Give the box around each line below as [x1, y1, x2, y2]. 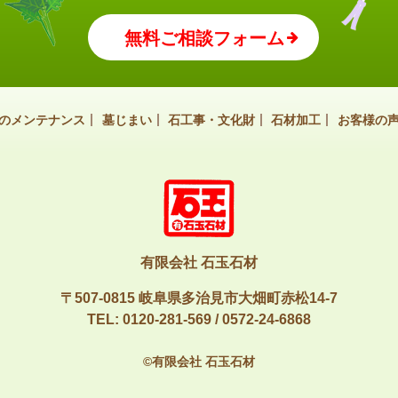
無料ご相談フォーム [123, 28, 284, 48]
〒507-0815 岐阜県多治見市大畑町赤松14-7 [60, 290, 338, 306]
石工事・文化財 [167, 112, 255, 127]
